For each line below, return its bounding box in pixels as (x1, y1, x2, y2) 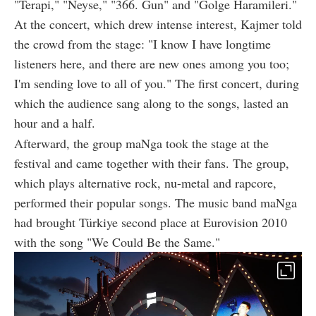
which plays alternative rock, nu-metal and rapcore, (14, 174, 276, 191)
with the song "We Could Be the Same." (14, 233, 220, 250)
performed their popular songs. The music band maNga (14, 193, 297, 211)
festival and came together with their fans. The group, (14, 154, 289, 171)
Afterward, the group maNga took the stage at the (14, 134, 269, 152)
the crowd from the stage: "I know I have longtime (14, 35, 271, 52)
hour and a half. (14, 114, 95, 131)
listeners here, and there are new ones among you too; (14, 54, 289, 72)
